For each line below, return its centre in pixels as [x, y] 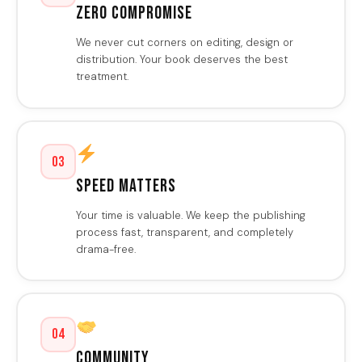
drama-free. [105, 249]
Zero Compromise [134, 14]
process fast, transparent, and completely [184, 232]
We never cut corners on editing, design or [184, 43]
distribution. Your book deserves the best [181, 60]
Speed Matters [126, 186]
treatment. [102, 77]
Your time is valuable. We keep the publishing [190, 215]
